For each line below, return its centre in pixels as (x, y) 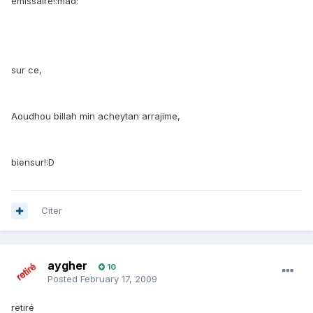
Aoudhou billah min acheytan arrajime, (96, 116)
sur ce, (27, 70)
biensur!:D (33, 162)
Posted (64, 279)
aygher (67, 266)
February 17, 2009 (119, 279)
